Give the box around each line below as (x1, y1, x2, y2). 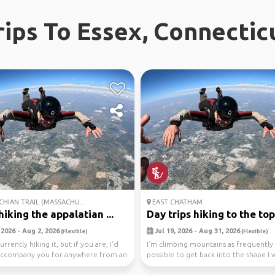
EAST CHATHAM (150, 198, 203, 206)
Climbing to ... (147, 261, 194, 269)
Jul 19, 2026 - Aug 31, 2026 (153, 227, 240, 234)
